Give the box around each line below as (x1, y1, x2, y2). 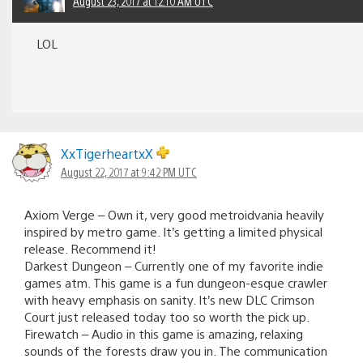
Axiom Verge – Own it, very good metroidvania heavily (24, 206, 324, 222)
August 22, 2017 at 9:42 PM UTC (61, 164, 197, 179)
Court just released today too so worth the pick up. (24, 308, 310, 324)
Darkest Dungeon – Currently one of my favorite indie (24, 257, 323, 273)
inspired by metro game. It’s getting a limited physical (24, 223, 322, 239)
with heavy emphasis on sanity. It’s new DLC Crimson (24, 291, 314, 307)
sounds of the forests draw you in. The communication (24, 342, 327, 358)
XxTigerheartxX (61, 144, 156, 162)
